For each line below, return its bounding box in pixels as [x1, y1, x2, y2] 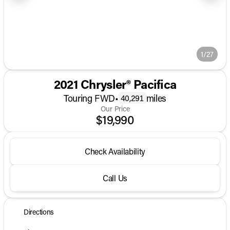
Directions [24, 207, 54, 217]
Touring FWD [64, 91, 116, 104]
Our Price [100, 104, 130, 113]
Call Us [103, 172, 127, 183]
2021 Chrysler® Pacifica [53, 76, 177, 92]
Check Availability [84, 146, 146, 157]
